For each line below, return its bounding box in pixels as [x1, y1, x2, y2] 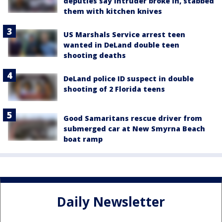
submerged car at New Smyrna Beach [63, 124, 205, 134]
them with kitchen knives [63, 6, 162, 16]
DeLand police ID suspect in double [63, 73, 194, 83]
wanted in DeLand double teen [63, 40, 179, 50]
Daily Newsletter [57, 192, 165, 211]
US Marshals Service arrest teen [63, 29, 185, 39]
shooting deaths [63, 50, 126, 60]
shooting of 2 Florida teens [63, 84, 165, 94]
